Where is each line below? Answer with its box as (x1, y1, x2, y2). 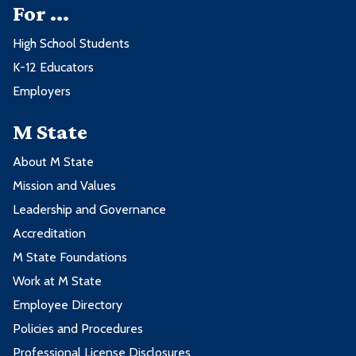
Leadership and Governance (13, 202, 166, 218)
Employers (13, 83, 71, 99)
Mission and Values (13, 178, 116, 194)
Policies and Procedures (13, 321, 143, 337)
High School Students (13, 36, 130, 52)
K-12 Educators (13, 60, 94, 75)
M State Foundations (13, 250, 127, 265)
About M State (13, 154, 94, 170)
